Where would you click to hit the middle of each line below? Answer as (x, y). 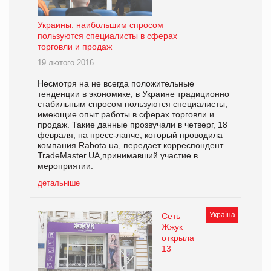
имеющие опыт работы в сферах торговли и (126, 114)
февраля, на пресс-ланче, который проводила (130, 135)
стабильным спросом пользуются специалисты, (132, 104)
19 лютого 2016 (66, 62)
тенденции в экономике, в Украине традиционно (133, 93)
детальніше (59, 183)
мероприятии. (65, 165)
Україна (222, 214)
